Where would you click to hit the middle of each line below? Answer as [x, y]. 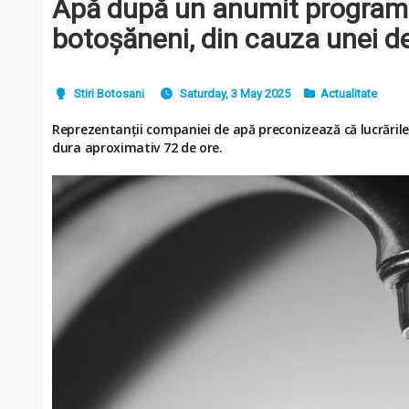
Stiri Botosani [110, 94]
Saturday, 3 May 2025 [236, 94]
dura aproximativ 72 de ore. [137, 147]
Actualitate [349, 94]
